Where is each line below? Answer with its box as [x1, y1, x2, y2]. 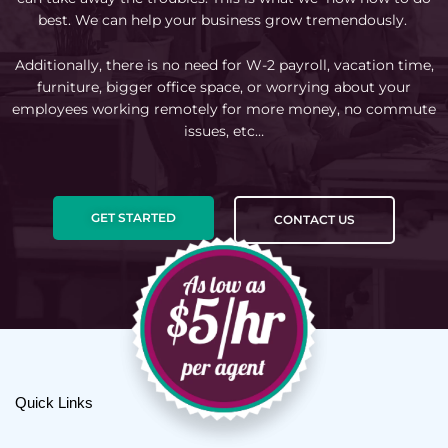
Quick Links [15, 394, 93, 412]
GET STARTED [91, 210, 176, 226]
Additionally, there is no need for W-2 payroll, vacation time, [14, 57, 434, 74]
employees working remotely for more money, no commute [12, 101, 436, 118]
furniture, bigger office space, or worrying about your [37, 79, 411, 96]
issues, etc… [184, 123, 264, 140]
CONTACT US [274, 212, 355, 228]
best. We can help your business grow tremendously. [37, 11, 411, 28]
